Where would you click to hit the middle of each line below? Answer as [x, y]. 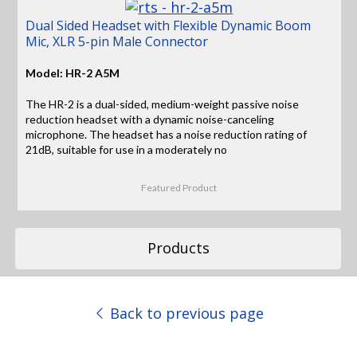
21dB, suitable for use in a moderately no [127, 150]
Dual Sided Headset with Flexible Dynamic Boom [169, 25]
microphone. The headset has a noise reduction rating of [167, 135]
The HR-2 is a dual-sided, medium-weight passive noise [163, 104]
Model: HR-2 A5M [73, 73]
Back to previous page [185, 313]
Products [178, 248]
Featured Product [179, 187]
